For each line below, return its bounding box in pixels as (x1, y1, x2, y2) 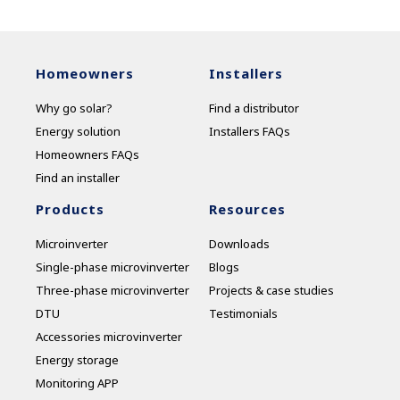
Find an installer (36, 169, 120, 186)
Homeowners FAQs (36, 146, 139, 162)
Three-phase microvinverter (36, 281, 189, 298)
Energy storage (36, 351, 119, 368)
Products (36, 199, 104, 218)
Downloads (209, 235, 270, 252)
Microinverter (36, 235, 108, 252)
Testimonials (209, 304, 278, 321)
